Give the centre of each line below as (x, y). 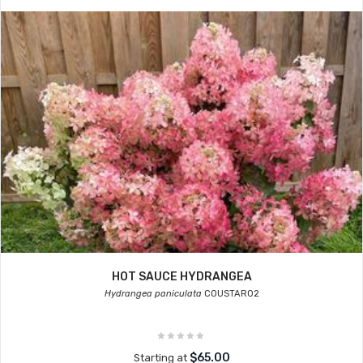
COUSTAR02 (230, 294)
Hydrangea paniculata (153, 294)
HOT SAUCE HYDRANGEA (181, 277)
